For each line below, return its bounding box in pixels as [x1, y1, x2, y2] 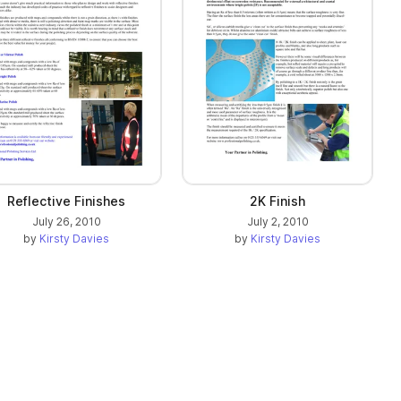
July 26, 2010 [31, 215, 101, 229]
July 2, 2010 [246, 215, 309, 229]
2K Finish [250, 193, 305, 209]
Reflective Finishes [7, 193, 125, 209]
